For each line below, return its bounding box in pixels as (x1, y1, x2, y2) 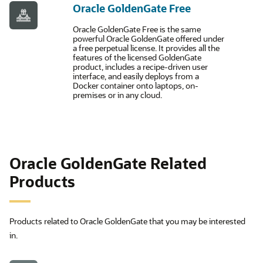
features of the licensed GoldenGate (73, 52, 201, 63)
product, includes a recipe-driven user (73, 61, 208, 72)
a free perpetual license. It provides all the (73, 42, 220, 53)
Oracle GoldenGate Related (9, 153, 207, 173)
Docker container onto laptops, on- (73, 80, 198, 91)
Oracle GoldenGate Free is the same (73, 23, 201, 35)
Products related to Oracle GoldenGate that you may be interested (9, 215, 245, 227)
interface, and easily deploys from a (73, 70, 199, 82)
